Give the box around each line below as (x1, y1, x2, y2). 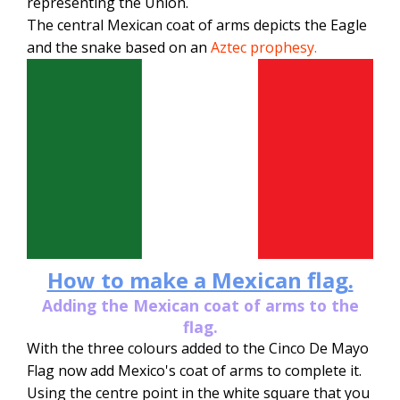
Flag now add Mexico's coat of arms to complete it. (27, 361, 362, 381)
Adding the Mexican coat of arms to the (41, 295, 359, 317)
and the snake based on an (27, 37, 211, 58)
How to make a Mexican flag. (46, 265, 354, 296)
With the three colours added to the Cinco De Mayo (27, 338, 369, 359)
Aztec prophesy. (211, 37, 317, 58)
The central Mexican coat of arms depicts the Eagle (27, 15, 367, 36)
